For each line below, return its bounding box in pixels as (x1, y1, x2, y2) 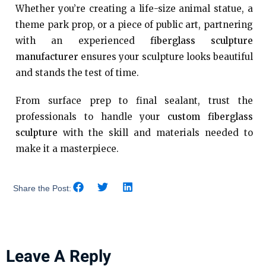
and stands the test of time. (15, 67, 140, 78)
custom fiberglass (167, 111, 253, 122)
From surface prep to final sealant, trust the (15, 95, 253, 106)
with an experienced (15, 35, 150, 46)
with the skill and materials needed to (58, 127, 253, 138)
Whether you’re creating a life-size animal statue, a (15, 3, 253, 14)
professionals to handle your (15, 111, 167, 122)
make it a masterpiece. (15, 143, 119, 154)
